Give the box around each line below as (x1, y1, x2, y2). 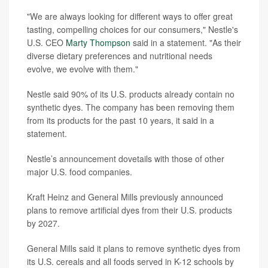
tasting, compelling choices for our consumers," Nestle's (27, 23, 238, 35)
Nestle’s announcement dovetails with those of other (27, 152, 224, 165)
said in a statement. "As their (130, 36, 241, 48)
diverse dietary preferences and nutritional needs (27, 49, 212, 62)
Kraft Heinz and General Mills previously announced (27, 190, 223, 203)
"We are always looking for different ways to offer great (27, 10, 233, 22)
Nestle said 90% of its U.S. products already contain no (27, 87, 234, 100)
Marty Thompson (66, 36, 130, 48)
